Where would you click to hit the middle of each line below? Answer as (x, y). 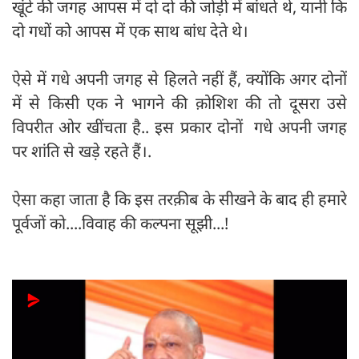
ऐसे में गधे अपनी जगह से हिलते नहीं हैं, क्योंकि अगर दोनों (179, 79)
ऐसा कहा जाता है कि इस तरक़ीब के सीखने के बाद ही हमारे (179, 200)
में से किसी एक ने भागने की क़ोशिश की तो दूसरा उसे (179, 103)
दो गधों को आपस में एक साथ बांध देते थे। (132, 31)
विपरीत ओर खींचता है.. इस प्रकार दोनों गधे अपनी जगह (179, 127)
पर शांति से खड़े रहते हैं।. (82, 151)
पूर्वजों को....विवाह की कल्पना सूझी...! (120, 224)
